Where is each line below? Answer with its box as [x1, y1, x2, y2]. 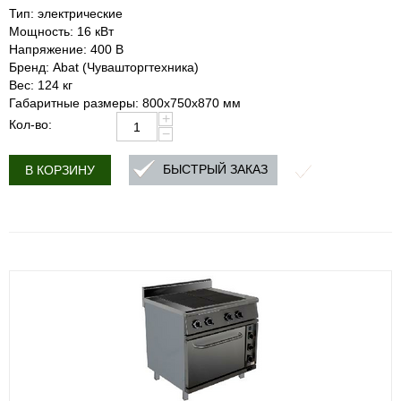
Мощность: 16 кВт [9, 24, 114, 38]
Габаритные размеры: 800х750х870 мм [9, 96, 241, 110]
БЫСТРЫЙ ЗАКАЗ [163, 162, 268, 177]
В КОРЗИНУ [25, 163, 95, 177]
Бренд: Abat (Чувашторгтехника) [9, 60, 199, 74]
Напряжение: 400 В [9, 42, 124, 56]
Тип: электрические [9, 6, 123, 21]
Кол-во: [9, 117, 52, 132]
